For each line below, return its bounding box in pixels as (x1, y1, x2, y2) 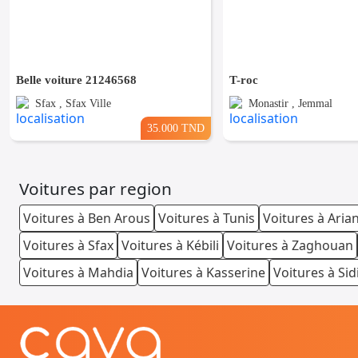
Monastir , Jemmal (249, 97, 332, 110)
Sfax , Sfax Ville (35, 97, 111, 110)
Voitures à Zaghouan (227, 237, 353, 255)
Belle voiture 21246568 (16, 74, 137, 87)
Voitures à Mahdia (23, 264, 133, 282)
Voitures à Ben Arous (23, 209, 150, 228)
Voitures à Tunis (158, 209, 255, 228)
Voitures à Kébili (121, 237, 219, 255)
